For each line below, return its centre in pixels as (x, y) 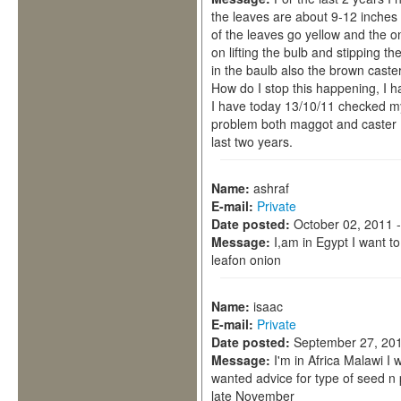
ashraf (271, 188)
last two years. (252, 141)
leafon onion (246, 260)
